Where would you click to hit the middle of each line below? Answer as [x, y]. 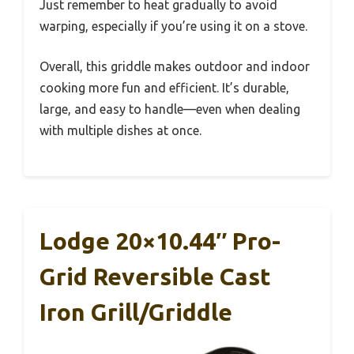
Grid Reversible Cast [155, 276]
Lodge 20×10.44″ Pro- [160, 241]
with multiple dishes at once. [121, 130]
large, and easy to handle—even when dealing [170, 109]
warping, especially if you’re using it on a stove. [173, 26]
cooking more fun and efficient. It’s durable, [164, 87]
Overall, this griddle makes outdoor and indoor [175, 66]
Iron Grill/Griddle [136, 312]
